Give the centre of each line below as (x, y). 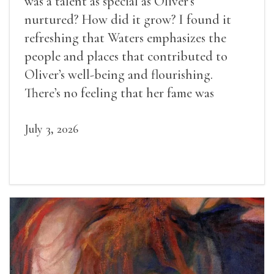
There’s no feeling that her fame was (119, 93)
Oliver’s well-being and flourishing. (119, 74)
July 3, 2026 (51, 129)
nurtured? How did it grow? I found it (128, 19)
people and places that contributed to (126, 56)
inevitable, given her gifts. (94, 111)
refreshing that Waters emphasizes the (125, 38)
